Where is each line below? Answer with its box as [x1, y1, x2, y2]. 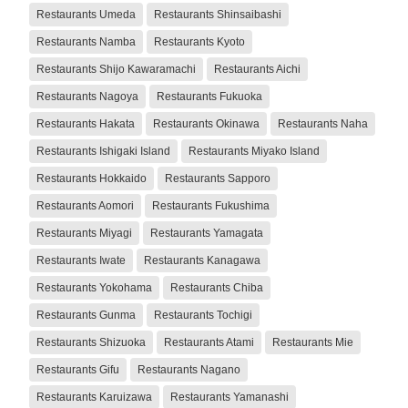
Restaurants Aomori [36, 199, 134, 212]
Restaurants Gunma [36, 308, 136, 321]
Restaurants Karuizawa [36, 390, 152, 403]
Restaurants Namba [36, 35, 136, 48]
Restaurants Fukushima [152, 199, 270, 212]
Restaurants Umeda [36, 7, 136, 21]
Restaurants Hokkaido [36, 171, 147, 185]
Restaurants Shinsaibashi [154, 7, 281, 21]
